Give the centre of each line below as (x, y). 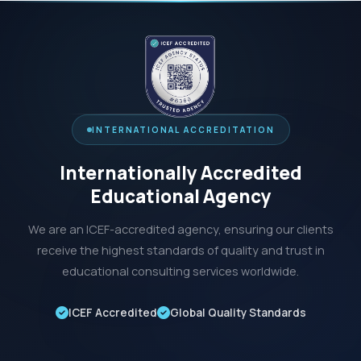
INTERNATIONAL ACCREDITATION (183, 129)
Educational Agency (180, 196)
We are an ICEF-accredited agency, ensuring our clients (180, 229)
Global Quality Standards (238, 312)
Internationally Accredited (180, 172)
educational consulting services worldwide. (180, 271)
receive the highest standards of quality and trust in (180, 250)
